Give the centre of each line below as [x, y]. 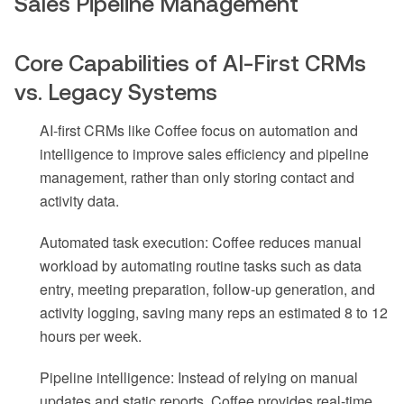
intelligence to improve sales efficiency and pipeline [204, 154]
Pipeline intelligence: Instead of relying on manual [199, 378]
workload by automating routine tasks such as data [201, 266]
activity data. [79, 201]
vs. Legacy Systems [116, 92]
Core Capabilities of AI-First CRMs [190, 64]
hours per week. [91, 336]
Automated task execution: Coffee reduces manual [201, 243]
